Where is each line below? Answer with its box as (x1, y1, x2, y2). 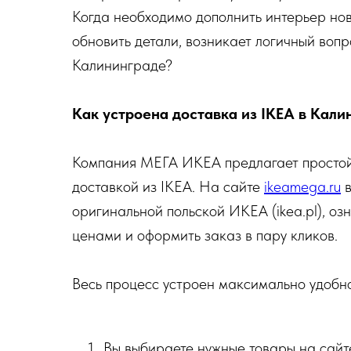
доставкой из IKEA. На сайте (72, 177, 264, 196)
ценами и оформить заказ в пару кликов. (72, 226, 338, 244)
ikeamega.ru (264, 177, 341, 196)
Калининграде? (72, 56, 172, 74)
